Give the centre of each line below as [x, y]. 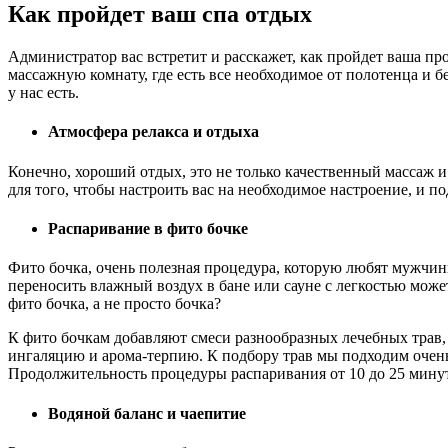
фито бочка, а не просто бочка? [114, 304]
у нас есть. [43, 93]
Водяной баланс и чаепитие [147, 413]
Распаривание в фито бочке [148, 229]
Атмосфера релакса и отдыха [153, 132]
